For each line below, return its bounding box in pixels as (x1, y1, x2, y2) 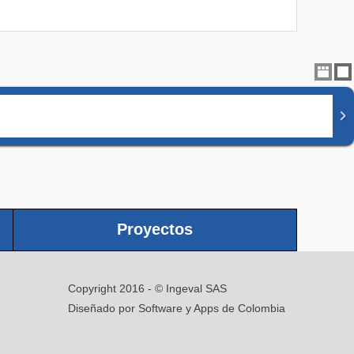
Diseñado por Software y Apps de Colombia (68, 302, 285, 315)
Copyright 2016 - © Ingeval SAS (68, 282, 227, 296)
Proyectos (117, 220, 193, 239)
